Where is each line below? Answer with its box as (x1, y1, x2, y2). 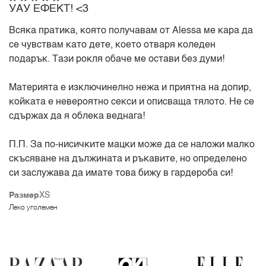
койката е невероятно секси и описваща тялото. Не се (9, 97, 255, 107)
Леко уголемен (9, 204, 58, 212)
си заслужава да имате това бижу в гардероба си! (9, 168, 233, 178)
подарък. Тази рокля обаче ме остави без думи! (9, 54, 225, 64)
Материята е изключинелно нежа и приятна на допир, (9, 83, 252, 93)
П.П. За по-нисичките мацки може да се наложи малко (9, 140, 255, 150)
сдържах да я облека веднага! (9, 111, 145, 121)
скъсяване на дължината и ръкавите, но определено (9, 154, 248, 164)
